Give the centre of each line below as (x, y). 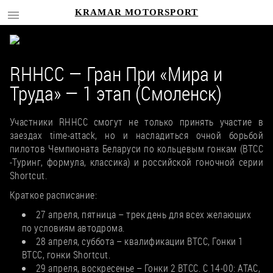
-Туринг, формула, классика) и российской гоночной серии (136, 162)
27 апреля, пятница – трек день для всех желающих (144, 214)
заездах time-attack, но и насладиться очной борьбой (136, 135)
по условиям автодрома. (73, 228)
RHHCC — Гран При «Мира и (116, 73)
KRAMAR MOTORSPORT (136, 12)
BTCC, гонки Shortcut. (66, 255)
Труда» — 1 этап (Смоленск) (116, 93)
